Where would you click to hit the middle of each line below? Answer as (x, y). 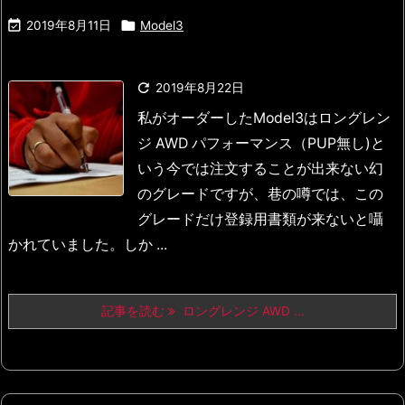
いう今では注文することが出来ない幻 (260, 169)
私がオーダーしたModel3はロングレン (264, 118)
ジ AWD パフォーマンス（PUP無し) (254, 144)
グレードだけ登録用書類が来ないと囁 (260, 220)
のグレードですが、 (202, 194)
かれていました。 (66, 245)
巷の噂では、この (325, 194)
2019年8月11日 (69, 26)
